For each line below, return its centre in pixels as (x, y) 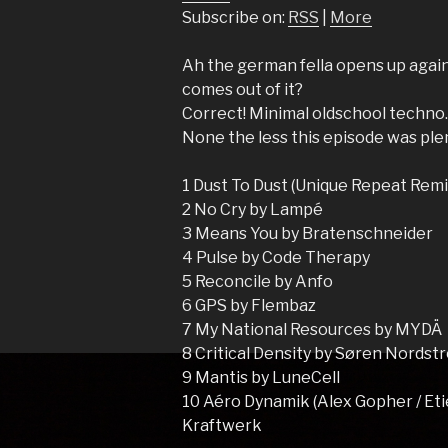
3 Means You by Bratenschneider (308, 234)
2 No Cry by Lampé (253, 210)
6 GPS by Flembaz (249, 306)
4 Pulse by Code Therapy (276, 258)
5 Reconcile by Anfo (258, 282)
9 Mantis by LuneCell (261, 378)
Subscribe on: (235, 18)
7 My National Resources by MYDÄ (312, 330)
